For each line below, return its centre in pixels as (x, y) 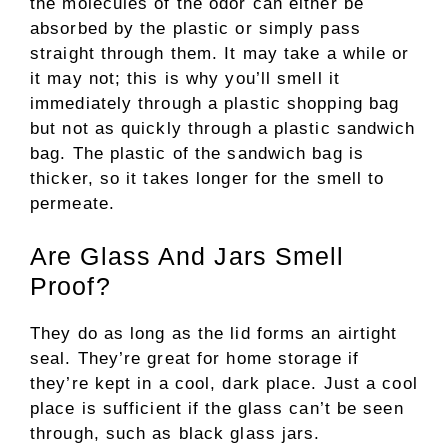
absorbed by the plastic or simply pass (195, 28)
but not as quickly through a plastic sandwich (223, 128)
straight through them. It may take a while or (220, 53)
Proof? (70, 286)
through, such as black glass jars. (178, 434)
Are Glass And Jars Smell (187, 256)
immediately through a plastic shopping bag (215, 103)
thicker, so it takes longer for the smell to (207, 178)
